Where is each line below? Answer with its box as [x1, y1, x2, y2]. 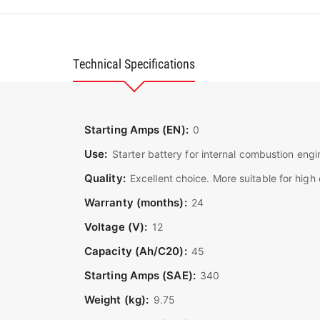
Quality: [84, 171, 126, 185]
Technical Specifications [73, 55, 195, 72]
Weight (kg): [84, 293, 149, 306]
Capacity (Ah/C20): [84, 244, 187, 258]
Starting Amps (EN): [84, 123, 189, 136]
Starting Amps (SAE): [84, 269, 196, 282]
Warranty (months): [84, 196, 187, 209]
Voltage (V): [84, 220, 148, 234]
